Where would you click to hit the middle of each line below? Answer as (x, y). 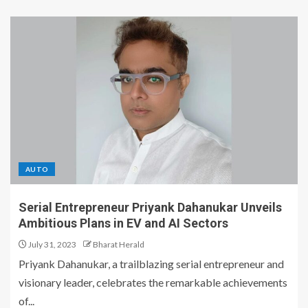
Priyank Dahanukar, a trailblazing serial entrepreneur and (151, 264)
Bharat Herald (119, 245)
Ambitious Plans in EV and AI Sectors (123, 223)
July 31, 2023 (52, 245)
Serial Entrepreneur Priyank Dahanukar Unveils (150, 208)
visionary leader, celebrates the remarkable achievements (153, 283)
